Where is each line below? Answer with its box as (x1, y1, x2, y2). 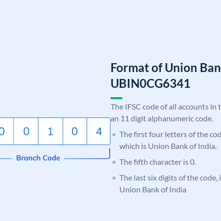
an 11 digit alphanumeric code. (110, 113, 213, 123)
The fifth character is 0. (119, 156, 196, 166)
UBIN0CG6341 (110, 75, 190, 90)
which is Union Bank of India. (119, 141, 217, 150)
